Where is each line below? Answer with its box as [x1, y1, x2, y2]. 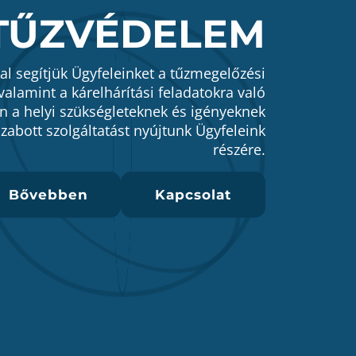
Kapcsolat [155, 187, 231, 203]
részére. [213, 140, 265, 159]
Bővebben [9, 187, 88, 203]
